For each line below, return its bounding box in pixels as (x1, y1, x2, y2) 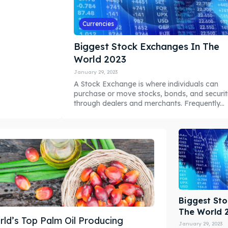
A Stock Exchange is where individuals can (73, 79, 218, 89)
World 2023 (73, 53, 126, 65)
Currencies (82, 19, 114, 27)
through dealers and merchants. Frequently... (73, 98, 224, 108)
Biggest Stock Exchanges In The (73, 40, 219, 52)
